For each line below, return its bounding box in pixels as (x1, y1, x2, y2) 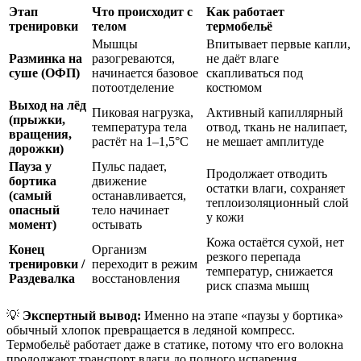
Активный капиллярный (206, 106, 343, 120)
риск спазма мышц (206, 279, 309, 293)
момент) (9, 218, 56, 232)
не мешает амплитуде (206, 135, 324, 149)
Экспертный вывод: (23, 309, 141, 323)
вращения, (9, 127, 72, 142)
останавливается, (92, 189, 186, 203)
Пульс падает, (92, 160, 167, 174)
